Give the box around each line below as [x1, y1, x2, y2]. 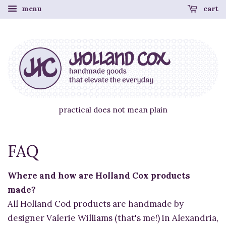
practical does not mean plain [59, 105, 167, 115]
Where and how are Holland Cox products [8, 170, 190, 182]
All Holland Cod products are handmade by [8, 198, 184, 210]
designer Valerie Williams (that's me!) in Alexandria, [8, 212, 218, 224]
